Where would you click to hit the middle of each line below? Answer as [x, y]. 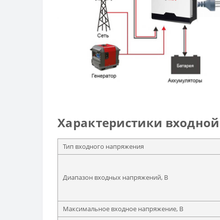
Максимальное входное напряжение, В [123, 209]
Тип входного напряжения [103, 147]
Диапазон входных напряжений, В [115, 178]
